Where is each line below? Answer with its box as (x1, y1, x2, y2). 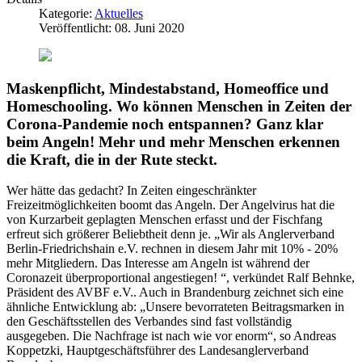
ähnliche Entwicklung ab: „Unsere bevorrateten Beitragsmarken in (6, 300, 344, 314)
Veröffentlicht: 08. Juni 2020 (39, 20, 184, 35)
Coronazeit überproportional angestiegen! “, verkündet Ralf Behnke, (6, 271, 355, 285)
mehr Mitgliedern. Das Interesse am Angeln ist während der (6, 256, 309, 271)
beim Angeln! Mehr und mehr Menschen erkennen (6, 133, 340, 150)
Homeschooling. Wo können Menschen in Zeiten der (6, 97, 351, 115)
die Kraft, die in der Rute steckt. (6, 150, 217, 168)
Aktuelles (95, 6, 143, 20)
